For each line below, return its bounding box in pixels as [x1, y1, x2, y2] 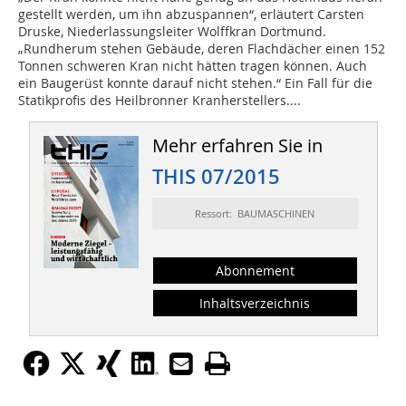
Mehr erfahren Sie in [151, 133, 323, 159]
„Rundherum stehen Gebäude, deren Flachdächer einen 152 [18, 40, 385, 58]
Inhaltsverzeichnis [199, 295, 311, 313]
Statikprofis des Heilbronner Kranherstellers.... [18, 92, 301, 110]
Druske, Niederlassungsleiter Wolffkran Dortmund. [18, 23, 326, 41]
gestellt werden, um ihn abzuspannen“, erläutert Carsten [18, 5, 364, 24]
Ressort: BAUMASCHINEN [195, 207, 315, 221]
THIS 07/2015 [151, 163, 280, 191]
